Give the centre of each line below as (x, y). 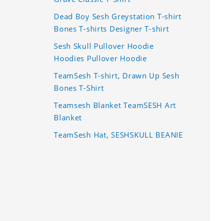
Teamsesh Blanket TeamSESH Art (115, 105)
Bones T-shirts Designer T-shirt (111, 28)
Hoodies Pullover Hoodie (100, 58)
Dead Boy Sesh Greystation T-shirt (118, 16)
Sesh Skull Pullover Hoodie (104, 46)
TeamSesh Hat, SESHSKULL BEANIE (118, 134)
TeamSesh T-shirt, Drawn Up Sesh (117, 75)
